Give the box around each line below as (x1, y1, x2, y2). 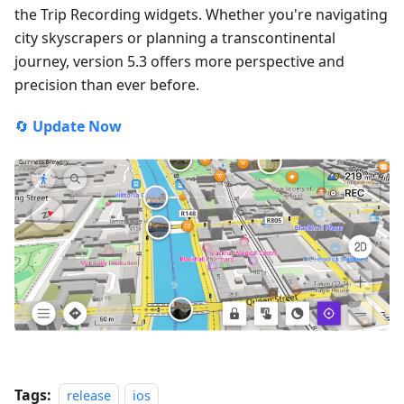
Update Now (32, 115, 122, 136)
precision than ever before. (14, 74, 199, 95)
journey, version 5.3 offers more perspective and (14, 50, 344, 71)
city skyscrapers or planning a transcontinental (14, 27, 335, 48)
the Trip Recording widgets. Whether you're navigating (14, 4, 388, 24)
